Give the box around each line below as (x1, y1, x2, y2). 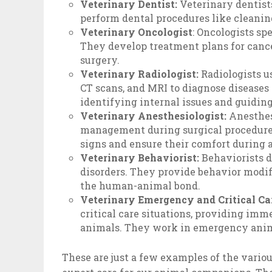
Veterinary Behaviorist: (80, 151, 200, 164)
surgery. (80, 53, 120, 66)
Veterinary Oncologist (80, 25, 193, 38)
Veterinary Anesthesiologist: (80, 109, 229, 122)
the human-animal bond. (80, 179, 201, 192)
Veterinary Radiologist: (80, 67, 199, 80)
